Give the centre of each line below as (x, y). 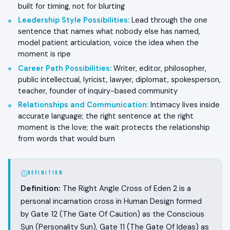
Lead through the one (168, 20)
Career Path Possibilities (64, 68)
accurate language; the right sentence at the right (106, 116)
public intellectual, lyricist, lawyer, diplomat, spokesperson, (119, 79)
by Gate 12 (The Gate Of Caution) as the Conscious (112, 214)
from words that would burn (66, 139)
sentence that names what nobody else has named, (109, 32)
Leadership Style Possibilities (73, 20)
